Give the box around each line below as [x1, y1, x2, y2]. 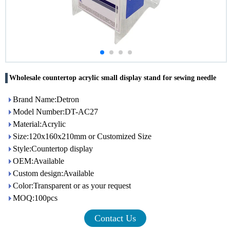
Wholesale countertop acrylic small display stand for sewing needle [9, 74, 216, 82]
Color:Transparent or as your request [13, 181, 131, 190]
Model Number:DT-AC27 [13, 107, 98, 116]
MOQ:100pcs [13, 194, 57, 202]
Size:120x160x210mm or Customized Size [13, 132, 151, 141]
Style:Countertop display [13, 144, 93, 153]
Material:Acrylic [13, 120, 66, 128]
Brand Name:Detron [13, 95, 79, 104]
